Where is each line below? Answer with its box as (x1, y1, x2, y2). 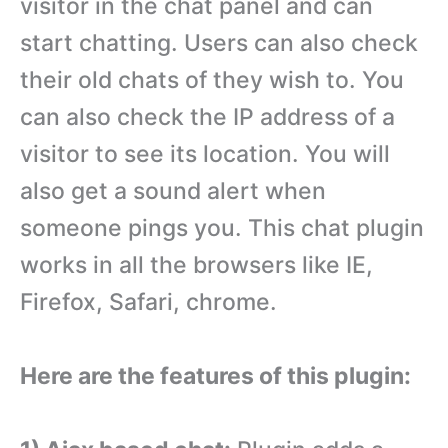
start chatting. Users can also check (20, 29, 418, 57)
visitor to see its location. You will (20, 140, 390, 168)
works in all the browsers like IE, (20, 251, 373, 279)
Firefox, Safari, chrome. (20, 288, 277, 316)
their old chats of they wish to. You (20, 66, 404, 94)
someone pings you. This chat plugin (20, 214, 424, 242)
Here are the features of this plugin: (20, 361, 411, 390)
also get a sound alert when (20, 177, 326, 205)
